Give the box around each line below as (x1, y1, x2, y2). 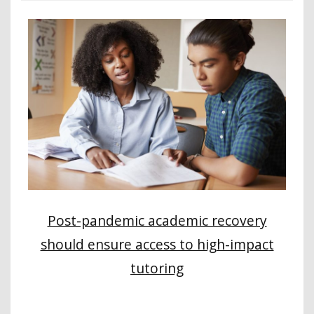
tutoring (130, 259, 184, 278)
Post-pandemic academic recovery (47, 211, 267, 231)
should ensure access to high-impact (40, 235, 274, 254)
